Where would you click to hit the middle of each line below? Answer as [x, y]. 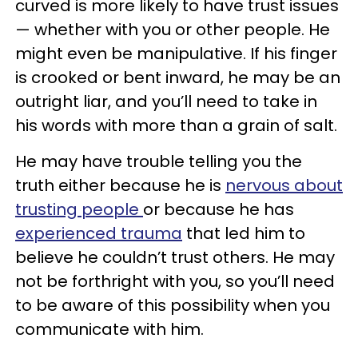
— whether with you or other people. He [173, 30]
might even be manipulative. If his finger [176, 54]
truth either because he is [120, 185]
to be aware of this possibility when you [173, 305]
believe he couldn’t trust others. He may [175, 257]
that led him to [244, 233]
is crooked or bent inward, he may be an [178, 78]
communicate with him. [109, 329]
